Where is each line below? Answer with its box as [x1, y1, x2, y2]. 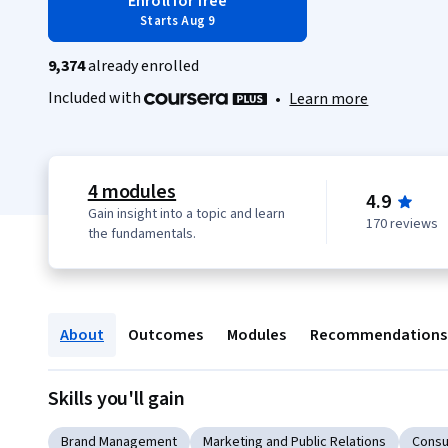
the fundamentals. [87, 224, 196, 245]
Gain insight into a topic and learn [87, 204, 285, 225]
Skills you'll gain [48, 385, 185, 414]
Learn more [289, 88, 369, 111]
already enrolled [85, 55, 199, 77]
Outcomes [128, 324, 203, 347]
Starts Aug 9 [140, 12, 216, 30]
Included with [48, 87, 144, 109]
